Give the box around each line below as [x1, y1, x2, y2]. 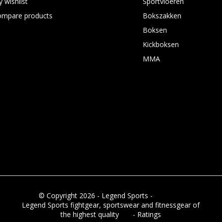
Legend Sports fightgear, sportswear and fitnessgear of [22, 200, 200, 210]
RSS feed [154, 190, 183, 200]
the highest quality [60, 209, 121, 219]
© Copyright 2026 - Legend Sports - [38, 190, 155, 200]
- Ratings [131, 209, 162, 219]
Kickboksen [142, 39, 179, 49]
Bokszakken [142, 10, 181, 20]
